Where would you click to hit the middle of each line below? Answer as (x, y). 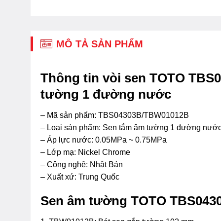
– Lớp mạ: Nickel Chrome (85, 152)
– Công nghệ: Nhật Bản (82, 164)
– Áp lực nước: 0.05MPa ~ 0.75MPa (104, 140)
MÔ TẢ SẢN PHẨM (100, 44)
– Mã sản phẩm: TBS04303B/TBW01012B (115, 115)
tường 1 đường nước (106, 94)
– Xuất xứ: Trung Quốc (80, 177)
